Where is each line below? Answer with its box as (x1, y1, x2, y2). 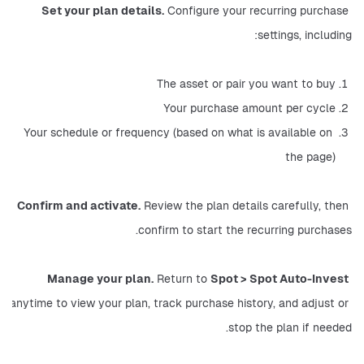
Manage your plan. (47, 271, 154, 286)
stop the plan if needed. (228, 320, 352, 335)
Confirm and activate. (17, 198, 141, 213)
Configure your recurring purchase (164, 3, 349, 18)
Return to (154, 271, 210, 286)
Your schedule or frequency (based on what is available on (24, 125, 332, 140)
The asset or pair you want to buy (157, 76, 336, 91)
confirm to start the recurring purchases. (138, 223, 352, 237)
